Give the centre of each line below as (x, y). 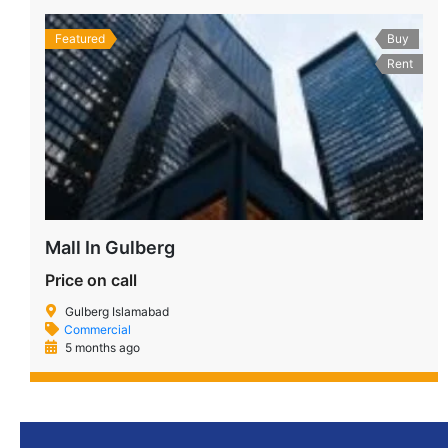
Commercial (97, 330)
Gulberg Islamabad (117, 312)
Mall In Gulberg (110, 248)
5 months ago (101, 348)
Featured (80, 38)
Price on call (91, 280)
